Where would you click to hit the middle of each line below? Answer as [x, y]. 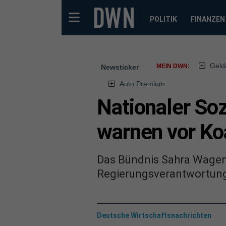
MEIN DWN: [173, 66]
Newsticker [120, 67]
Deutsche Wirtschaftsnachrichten [154, 215]
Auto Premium [142, 84]
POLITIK [163, 19]
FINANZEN [208, 19]
